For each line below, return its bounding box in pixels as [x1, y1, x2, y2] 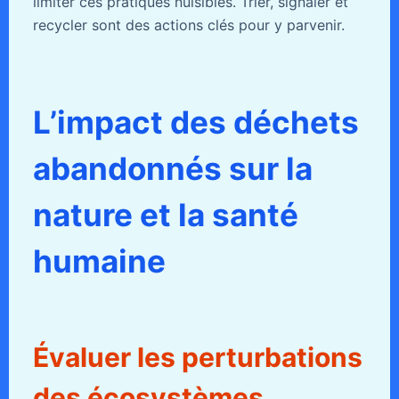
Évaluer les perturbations [32, 340, 362, 373]
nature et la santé [32, 195, 298, 233]
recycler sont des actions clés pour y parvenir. [32, 15, 345, 34]
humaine [32, 241, 166, 280]
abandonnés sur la [32, 149, 313, 187]
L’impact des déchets [32, 102, 359, 141]
